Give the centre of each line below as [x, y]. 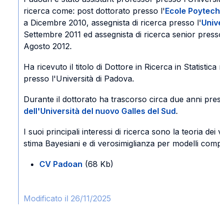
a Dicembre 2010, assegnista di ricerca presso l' [113, 23]
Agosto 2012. [48, 46]
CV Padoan [61, 164]
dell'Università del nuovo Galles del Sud [100, 111]
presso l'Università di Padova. [79, 79]
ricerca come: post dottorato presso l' [95, 11]
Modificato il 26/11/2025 [68, 198]
